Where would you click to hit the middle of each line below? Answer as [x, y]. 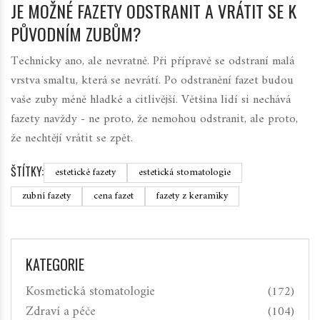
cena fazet [114, 196]
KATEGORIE [55, 265]
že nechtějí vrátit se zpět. [72, 139]
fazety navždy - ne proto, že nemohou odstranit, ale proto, [154, 120]
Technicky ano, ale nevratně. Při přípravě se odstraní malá [152, 62]
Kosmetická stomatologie [90, 292]
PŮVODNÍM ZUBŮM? [76, 34]
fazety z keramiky [192, 196]
